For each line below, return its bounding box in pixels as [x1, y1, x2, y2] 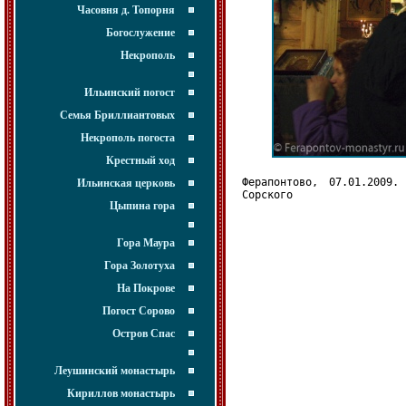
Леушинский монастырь [54, 364, 175, 377]
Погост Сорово [102, 304, 175, 317]
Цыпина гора [110, 199, 175, 212]
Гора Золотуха [104, 259, 175, 272]
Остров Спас [112, 327, 175, 340]
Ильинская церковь [77, 177, 175, 189]
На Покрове [117, 282, 175, 295]
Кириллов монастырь [67, 387, 175, 400]
